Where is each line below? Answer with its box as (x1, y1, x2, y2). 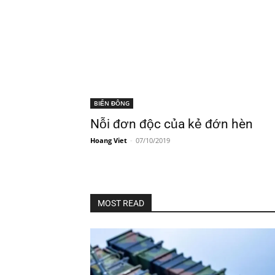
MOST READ (98, 198, 144, 209)
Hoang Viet (90, 136, 127, 145)
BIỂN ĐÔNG (94, 99, 130, 108)
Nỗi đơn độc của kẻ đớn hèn (90, 117, 253, 132)
